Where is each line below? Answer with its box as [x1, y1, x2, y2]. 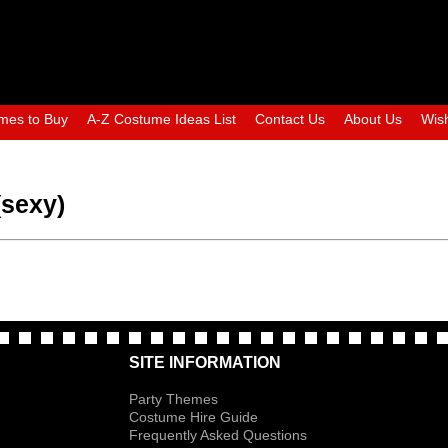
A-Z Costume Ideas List [87, 111, 236, 127]
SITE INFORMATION [129, 354, 282, 371]
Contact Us [255, 111, 325, 127]
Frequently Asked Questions [129, 427, 308, 443]
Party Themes [129, 391, 219, 407]
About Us [344, 111, 402, 127]
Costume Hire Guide [129, 409, 259, 425]
